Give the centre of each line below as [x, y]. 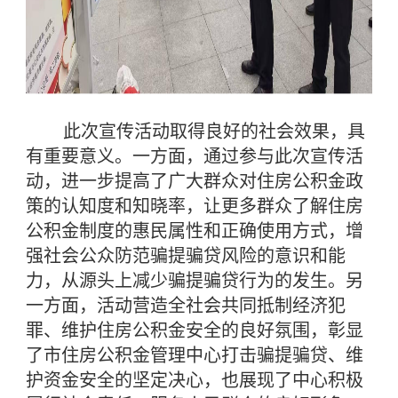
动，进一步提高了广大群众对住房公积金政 [195, 181]
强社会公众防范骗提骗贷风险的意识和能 [186, 256]
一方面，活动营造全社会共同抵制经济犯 [186, 306]
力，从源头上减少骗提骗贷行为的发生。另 [195, 281]
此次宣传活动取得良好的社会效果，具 [196, 131]
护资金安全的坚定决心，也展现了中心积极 [195, 380]
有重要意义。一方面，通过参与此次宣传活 [195, 156]
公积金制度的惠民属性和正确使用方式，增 [195, 231]
